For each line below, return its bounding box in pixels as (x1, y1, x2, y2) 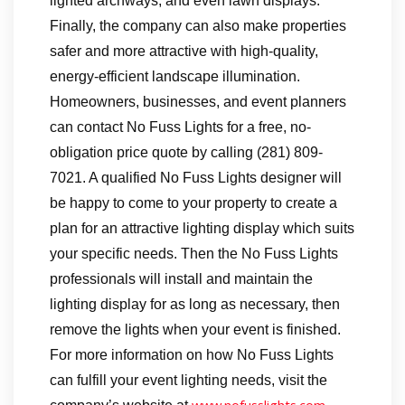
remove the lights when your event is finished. (50, 322, 341, 338)
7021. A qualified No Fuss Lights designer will (50, 170, 342, 186)
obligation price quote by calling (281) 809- (50, 145, 323, 161)
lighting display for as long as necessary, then (50, 297, 340, 313)
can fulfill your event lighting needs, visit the (50, 372, 327, 389)
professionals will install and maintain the (50, 271, 313, 287)
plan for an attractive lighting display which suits (50, 221, 354, 237)
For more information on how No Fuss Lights (50, 347, 334, 363)
